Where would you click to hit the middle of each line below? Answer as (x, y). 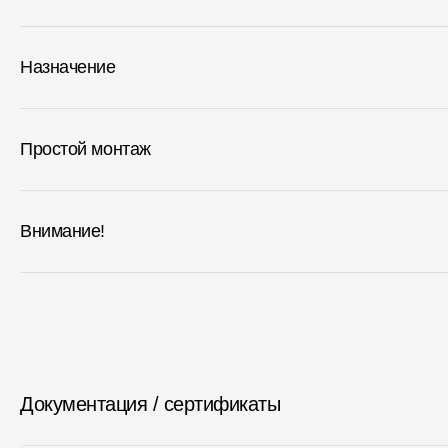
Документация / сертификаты (150, 404)
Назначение (68, 67)
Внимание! (62, 231)
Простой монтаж (85, 149)
